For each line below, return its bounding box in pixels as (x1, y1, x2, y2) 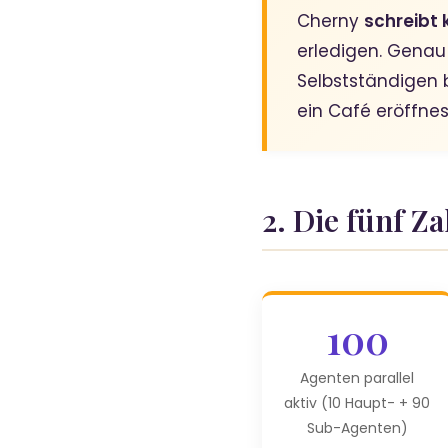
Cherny (297, 9, 364, 34)
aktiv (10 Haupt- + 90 (284, 393, 430, 414)
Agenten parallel (300, 368, 414, 389)
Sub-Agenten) (306, 418, 408, 439)
